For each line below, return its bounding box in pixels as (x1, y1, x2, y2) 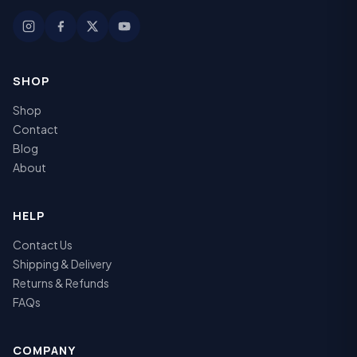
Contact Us (13, 237, 73, 252)
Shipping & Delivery (13, 256, 112, 271)
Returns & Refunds (13, 275, 109, 290)
